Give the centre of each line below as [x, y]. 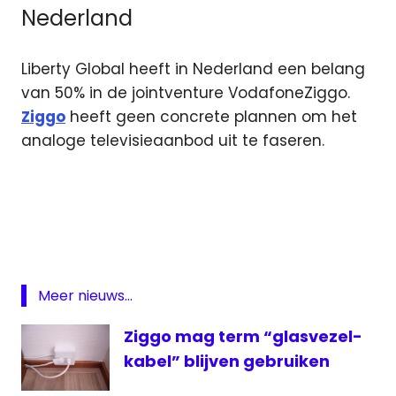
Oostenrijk [58, 309]
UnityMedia [61, 336]
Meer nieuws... [85, 295]
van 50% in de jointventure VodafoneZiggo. [186, 93]
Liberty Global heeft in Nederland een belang [193, 69]
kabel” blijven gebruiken [227, 361]
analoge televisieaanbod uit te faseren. [173, 141]
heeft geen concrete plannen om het [211, 117]
